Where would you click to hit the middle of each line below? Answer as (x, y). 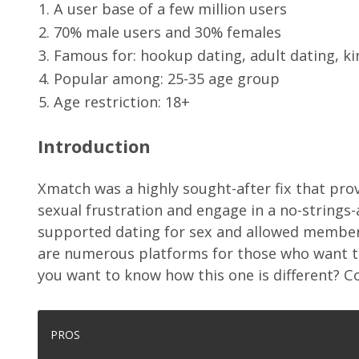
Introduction (94, 146)
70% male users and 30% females (167, 32)
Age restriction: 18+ (122, 102)
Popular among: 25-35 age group (167, 79)
